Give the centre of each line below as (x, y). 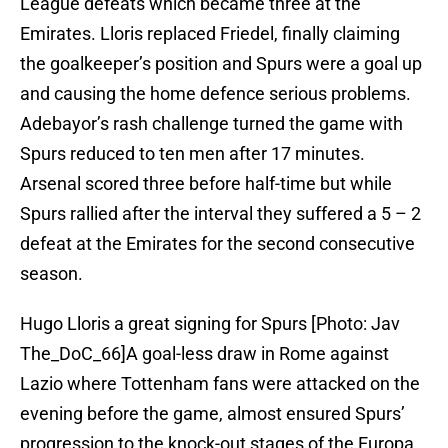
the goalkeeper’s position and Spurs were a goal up (221, 64)
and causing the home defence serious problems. (215, 94)
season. (51, 274)
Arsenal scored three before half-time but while (206, 184)
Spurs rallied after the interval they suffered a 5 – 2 (220, 214)
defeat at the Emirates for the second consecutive (217, 244)
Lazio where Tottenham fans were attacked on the (220, 384)
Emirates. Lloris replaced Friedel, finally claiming (210, 34)
